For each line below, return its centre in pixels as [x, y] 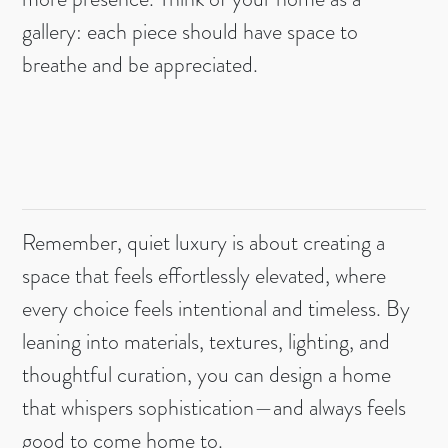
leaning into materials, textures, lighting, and [206, 342]
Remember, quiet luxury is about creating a [204, 243]
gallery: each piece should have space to [190, 32]
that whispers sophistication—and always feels [214, 408]
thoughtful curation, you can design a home [207, 375]
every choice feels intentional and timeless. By [216, 309]
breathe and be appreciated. [140, 65]
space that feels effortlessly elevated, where [204, 276]
